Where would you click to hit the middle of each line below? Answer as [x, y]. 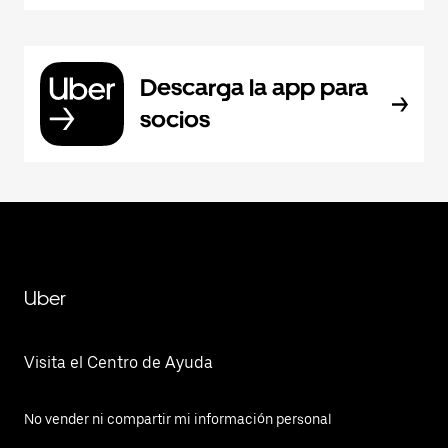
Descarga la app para [254, 87]
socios [175, 119]
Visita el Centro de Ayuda [118, 362]
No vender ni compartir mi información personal [178, 419]
